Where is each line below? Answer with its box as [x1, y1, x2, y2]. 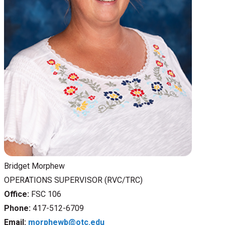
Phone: [4, 203, 33, 213]
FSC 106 [29, 189, 61, 199]
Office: [4, 189, 29, 199]
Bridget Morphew [4, 161, 65, 171]
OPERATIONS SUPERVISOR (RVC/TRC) [4, 175, 143, 185]
